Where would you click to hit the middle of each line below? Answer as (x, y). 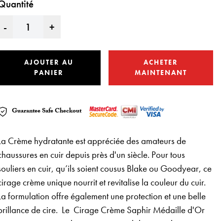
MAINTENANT (161, 73)
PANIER (49, 73)
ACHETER (161, 62)
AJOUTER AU (49, 62)
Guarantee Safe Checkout (46, 112)
